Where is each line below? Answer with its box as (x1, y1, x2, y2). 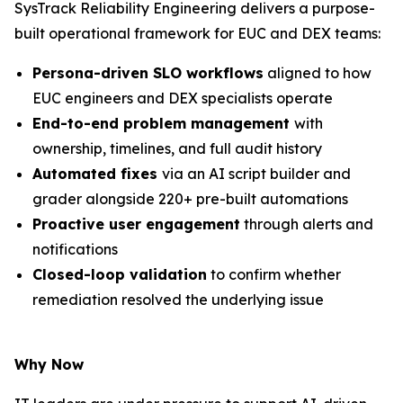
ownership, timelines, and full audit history (32, 139, 322, 157)
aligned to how (264, 64, 372, 82)
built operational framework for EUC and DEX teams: (14, 24, 381, 42)
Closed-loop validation (32, 265, 207, 283)
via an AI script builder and (162, 165, 351, 183)
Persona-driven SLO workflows (32, 64, 264, 82)
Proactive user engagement (32, 215, 240, 233)
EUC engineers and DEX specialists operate (32, 89, 333, 107)
